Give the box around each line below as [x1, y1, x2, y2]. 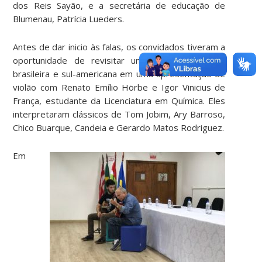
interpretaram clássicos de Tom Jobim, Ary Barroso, [13, 108, 226, 120]
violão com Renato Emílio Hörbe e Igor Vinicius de [13, 81, 226, 93]
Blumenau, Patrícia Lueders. [13, 12, 125, 25]
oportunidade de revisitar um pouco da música [13, 54, 226, 66]
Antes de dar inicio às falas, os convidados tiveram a [13, 40, 226, 53]
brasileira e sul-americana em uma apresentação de [13, 67, 226, 80]
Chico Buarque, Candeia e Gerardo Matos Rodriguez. [13, 121, 225, 133]
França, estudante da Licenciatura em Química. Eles [13, 94, 226, 106]
